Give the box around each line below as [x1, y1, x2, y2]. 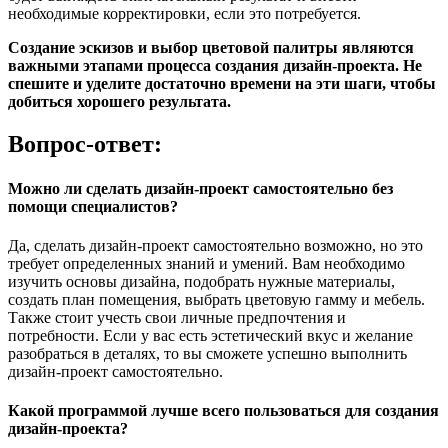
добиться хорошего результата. [8, 93, 231, 111]
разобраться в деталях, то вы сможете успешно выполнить [8, 344, 407, 362]
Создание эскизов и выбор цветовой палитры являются [8, 39, 414, 57]
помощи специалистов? [8, 197, 178, 215]
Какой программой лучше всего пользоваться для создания [8, 402, 439, 420]
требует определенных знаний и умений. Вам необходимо [8, 254, 405, 272]
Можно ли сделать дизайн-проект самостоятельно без [8, 179, 393, 197]
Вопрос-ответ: [8, 131, 162, 158]
